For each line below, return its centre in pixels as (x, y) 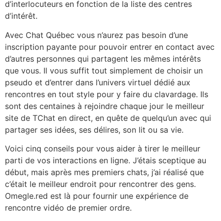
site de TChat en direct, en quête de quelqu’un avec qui (108, 118)
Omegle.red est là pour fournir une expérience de (97, 196)
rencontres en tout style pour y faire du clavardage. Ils (107, 94)
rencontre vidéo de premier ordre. (68, 208)
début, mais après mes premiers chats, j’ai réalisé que (104, 172)
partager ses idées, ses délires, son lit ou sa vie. (94, 129)
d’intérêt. (21, 16)
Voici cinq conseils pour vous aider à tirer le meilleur (103, 149)
